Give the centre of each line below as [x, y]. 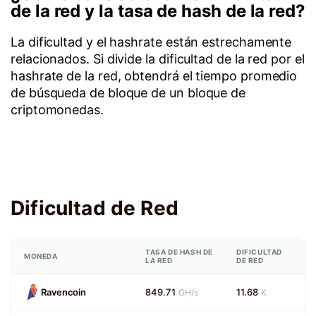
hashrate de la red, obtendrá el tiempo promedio [154, 76]
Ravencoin [64, 292]
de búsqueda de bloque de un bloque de [128, 93]
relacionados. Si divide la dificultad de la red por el [158, 59]
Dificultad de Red [95, 208]
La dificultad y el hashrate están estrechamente [151, 42]
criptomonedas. [57, 110]
